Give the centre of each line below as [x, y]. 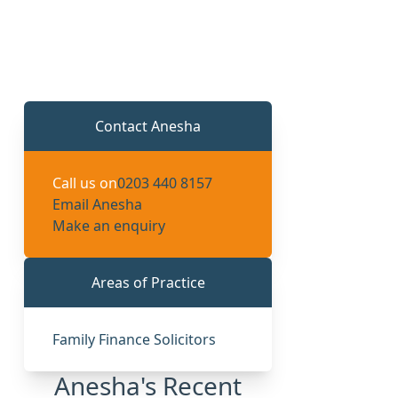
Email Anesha [98, 204]
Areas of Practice [148, 282]
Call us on [85, 183]
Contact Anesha [148, 126]
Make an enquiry [109, 225]
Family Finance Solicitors [135, 339]
